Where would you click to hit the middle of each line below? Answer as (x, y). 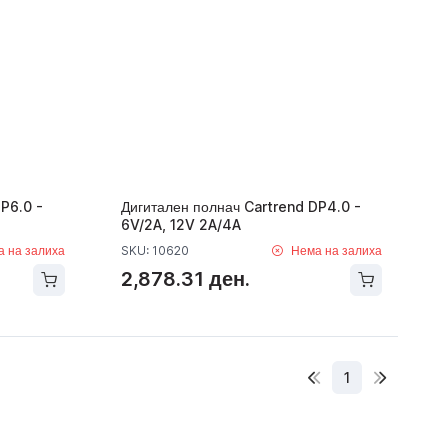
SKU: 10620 (155, 250)
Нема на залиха (337, 250)
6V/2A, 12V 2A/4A (181, 224)
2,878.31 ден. (186, 279)
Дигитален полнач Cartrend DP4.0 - (241, 206)
